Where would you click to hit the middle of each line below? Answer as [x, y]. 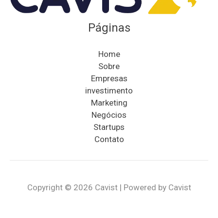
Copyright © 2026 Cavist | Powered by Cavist [109, 187]
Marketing [109, 103]
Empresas [109, 79]
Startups [109, 127]
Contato [109, 139]
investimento [109, 91]
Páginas [109, 28]
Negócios [109, 115]
